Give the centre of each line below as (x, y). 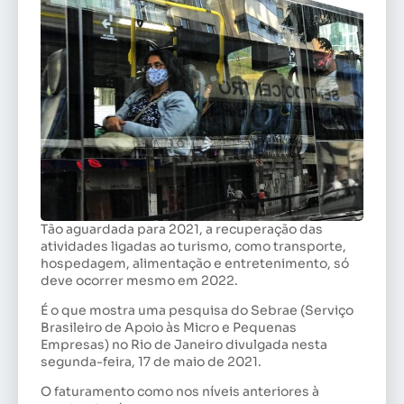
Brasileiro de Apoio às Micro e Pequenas (169, 328)
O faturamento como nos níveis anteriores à (180, 392)
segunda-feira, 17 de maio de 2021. (151, 362)
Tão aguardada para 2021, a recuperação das (182, 229)
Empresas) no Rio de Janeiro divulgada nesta (184, 345)
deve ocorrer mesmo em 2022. (139, 280)
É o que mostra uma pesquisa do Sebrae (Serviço (197, 311)
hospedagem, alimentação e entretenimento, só (195, 263)
